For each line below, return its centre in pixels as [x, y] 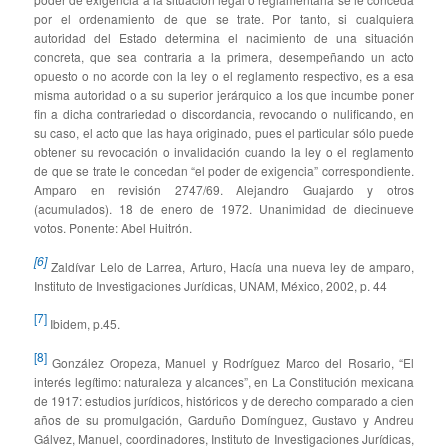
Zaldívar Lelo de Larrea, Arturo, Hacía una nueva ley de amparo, [230, 266]
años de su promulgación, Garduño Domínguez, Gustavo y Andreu [224, 419]
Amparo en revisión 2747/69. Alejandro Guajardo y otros [224, 190]
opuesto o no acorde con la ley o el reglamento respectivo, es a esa [224, 76]
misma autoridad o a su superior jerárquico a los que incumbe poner [224, 95]
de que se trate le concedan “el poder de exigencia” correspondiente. [224, 171]
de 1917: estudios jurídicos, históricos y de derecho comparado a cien [224, 400]
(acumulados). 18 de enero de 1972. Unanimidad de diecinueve [224, 209]
